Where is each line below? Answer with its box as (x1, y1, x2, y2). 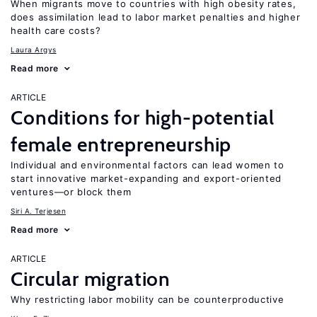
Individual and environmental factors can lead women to (11, 159, 284, 171)
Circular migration (11, 267, 171, 291)
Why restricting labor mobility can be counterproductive (11, 294, 284, 305)
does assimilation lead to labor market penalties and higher (11, 11, 301, 23)
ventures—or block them (11, 186, 132, 197)
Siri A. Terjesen (11, 207, 66, 215)
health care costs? (11, 25, 101, 36)
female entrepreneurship (11, 132, 232, 156)
